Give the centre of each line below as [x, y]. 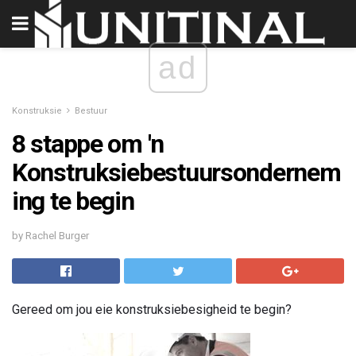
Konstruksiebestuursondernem [176, 172]
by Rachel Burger [50, 235]
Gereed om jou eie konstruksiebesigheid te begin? [152, 309]
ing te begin [73, 201]
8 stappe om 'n [88, 144]
